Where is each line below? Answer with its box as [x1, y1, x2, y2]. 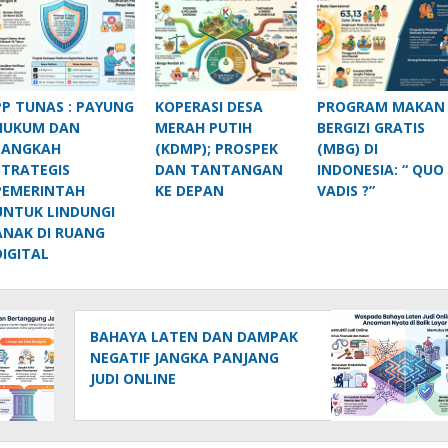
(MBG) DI [316, 138, 378, 158]
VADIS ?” [316, 180, 375, 200]
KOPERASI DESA [154, 96, 263, 116]
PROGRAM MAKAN [316, 96, 445, 116]
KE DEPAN [154, 180, 224, 200]
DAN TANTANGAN [154, 159, 283, 179]
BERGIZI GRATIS [316, 117, 425, 137]
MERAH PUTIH [154, 117, 252, 137]
